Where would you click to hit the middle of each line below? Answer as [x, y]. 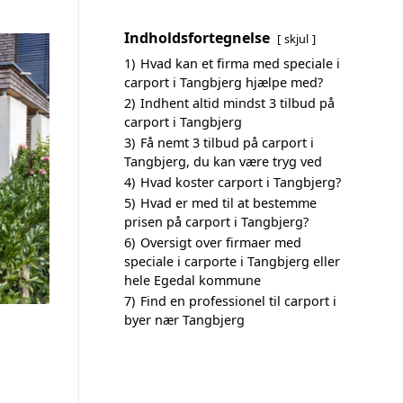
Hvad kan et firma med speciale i [240, 63]
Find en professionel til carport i [238, 301]
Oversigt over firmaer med [221, 242]
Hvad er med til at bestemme [228, 203]
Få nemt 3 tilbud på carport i [227, 143]
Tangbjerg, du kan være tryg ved [223, 161]
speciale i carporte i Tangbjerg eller [232, 261]
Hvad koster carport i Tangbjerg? [241, 182]
